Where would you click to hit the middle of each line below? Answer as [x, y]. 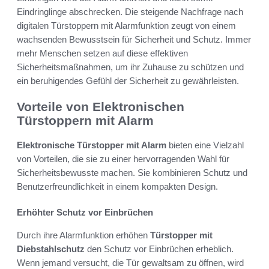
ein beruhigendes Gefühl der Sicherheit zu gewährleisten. [128, 81]
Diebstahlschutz [51, 249]
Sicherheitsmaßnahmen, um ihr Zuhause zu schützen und [130, 67]
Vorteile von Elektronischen [101, 107]
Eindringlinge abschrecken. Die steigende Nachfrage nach [130, 12]
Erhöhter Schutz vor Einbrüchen [85, 212]
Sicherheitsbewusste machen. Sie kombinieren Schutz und [132, 172]
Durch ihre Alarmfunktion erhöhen [83, 235]
